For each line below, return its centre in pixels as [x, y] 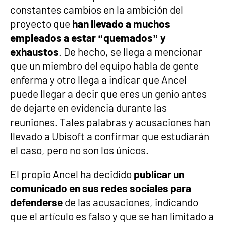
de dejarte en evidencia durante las [88, 108]
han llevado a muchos [121, 23]
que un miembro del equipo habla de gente [104, 66]
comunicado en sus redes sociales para [101, 188]
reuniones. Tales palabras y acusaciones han [110, 122]
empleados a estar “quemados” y [88, 37]
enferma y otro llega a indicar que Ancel [98, 80]
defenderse [36, 202]
